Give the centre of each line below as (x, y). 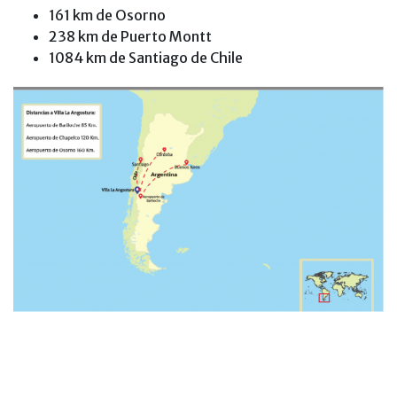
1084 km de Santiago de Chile (146, 58)
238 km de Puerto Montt (130, 37)
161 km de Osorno (107, 16)
